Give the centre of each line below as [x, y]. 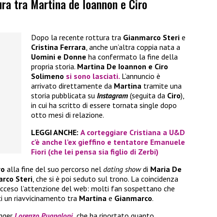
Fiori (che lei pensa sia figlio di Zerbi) [95, 152]
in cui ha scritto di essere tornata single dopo [104, 105]
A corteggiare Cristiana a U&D [133, 132]
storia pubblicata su [64, 96]
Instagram [112, 96]
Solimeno [47, 76]
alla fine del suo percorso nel [54, 169]
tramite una [162, 86]
